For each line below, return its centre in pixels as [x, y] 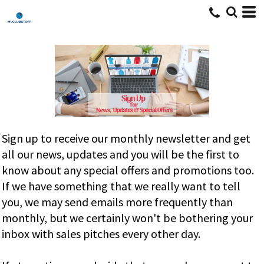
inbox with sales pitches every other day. [101, 234]
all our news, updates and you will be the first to [121, 154]
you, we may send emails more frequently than [117, 202]
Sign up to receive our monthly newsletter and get [126, 138]
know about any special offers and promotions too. [129, 170]
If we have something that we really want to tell [121, 186]
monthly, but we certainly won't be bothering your [127, 218]
